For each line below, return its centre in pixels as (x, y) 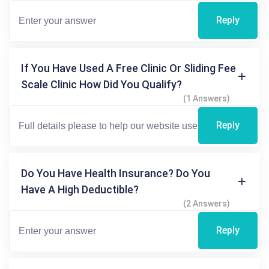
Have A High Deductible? (80, 189)
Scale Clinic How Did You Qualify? (101, 84)
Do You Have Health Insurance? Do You (116, 173)
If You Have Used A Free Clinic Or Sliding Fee (128, 68)
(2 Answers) (207, 203)
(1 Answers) (207, 98)
